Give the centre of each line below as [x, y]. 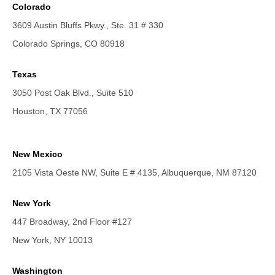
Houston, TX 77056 [50, 111]
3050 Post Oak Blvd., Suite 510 [73, 93]
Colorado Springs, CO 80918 [68, 44]
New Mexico [37, 154]
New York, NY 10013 [52, 240]
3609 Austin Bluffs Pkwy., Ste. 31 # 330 [88, 25]
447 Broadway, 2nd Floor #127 [72, 222]
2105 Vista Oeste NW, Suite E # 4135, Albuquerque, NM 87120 [134, 172]
